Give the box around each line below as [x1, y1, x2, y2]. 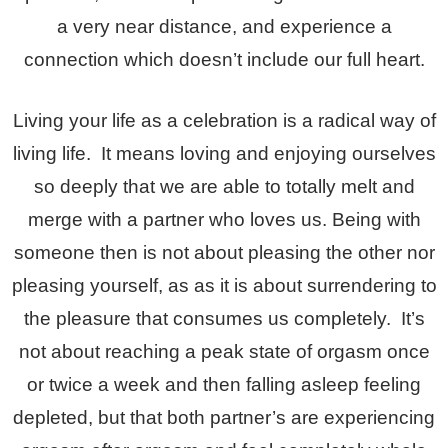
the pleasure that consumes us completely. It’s [23, 307, 425, 329]
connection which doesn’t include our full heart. [23, 48, 425, 70]
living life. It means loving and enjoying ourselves [12, 142, 436, 164]
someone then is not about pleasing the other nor [13, 241, 435, 263]
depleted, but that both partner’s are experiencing [13, 406, 435, 428]
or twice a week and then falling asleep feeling [27, 373, 421, 395]
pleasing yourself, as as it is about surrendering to [11, 274, 437, 296]
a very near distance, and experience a [56, 15, 392, 37]
